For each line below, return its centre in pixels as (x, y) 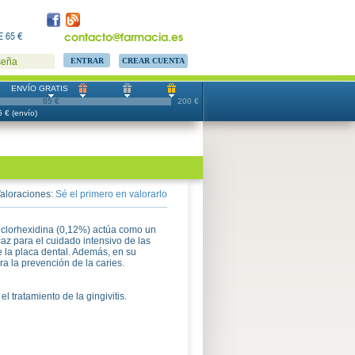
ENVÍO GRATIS (40, 88)
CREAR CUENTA (153, 60)
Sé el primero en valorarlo (111, 194)
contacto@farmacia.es (124, 36)
